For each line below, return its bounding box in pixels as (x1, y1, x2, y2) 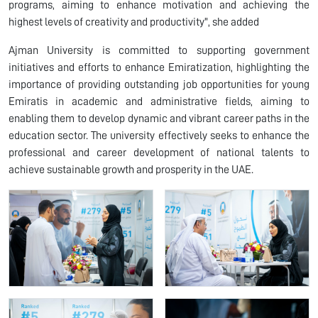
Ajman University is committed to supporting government (9, 44, 309, 56)
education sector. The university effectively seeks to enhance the (9, 129, 309, 141)
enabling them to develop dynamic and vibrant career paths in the (9, 112, 309, 124)
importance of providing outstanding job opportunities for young (9, 78, 309, 90)
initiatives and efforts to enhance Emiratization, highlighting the (9, 61, 309, 73)
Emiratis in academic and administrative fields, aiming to (9, 95, 309, 107)
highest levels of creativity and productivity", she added (9, 16, 259, 28)
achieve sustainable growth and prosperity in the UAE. (9, 163, 253, 175)
